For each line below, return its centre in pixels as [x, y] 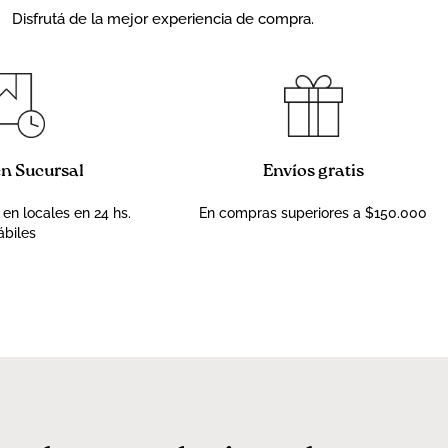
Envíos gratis [313, 172]
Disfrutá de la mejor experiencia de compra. [163, 19]
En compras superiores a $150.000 [313, 213]
